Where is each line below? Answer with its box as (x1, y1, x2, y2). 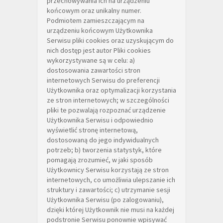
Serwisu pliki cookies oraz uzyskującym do (47, 36, 174, 45)
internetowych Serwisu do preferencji (47, 76, 160, 85)
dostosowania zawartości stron (47, 66, 140, 75)
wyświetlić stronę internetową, (47, 125, 138, 134)
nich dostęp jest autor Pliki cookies (47, 46, 151, 55)
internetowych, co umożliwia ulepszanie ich (47, 175, 175, 184)
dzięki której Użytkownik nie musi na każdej (47, 205, 174, 214)
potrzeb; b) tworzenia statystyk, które (47, 145, 162, 154)
